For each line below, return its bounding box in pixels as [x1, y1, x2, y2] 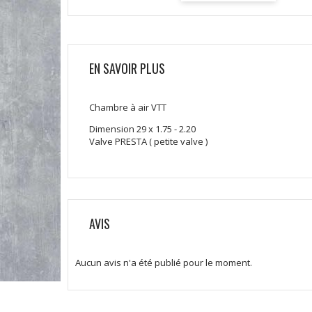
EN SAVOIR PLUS [89, 59, 165, 78]
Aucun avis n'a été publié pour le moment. [75, 256, 252, 270]
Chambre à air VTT [89, 101, 166, 114]
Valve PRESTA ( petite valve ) [89, 135, 208, 148]
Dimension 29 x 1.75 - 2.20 [89, 123, 196, 136]
